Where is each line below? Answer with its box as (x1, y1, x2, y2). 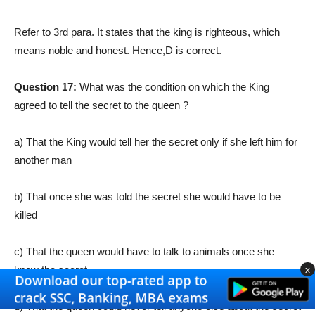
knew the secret (14, 263, 87, 276)
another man (14, 153, 72, 166)
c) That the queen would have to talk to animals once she (14, 245, 274, 257)
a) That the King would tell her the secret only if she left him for (14, 135, 297, 148)
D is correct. (165, 44, 221, 56)
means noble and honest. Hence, (14, 44, 165, 56)
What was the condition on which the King (79, 80, 269, 93)
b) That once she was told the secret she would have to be (14, 190, 281, 202)
